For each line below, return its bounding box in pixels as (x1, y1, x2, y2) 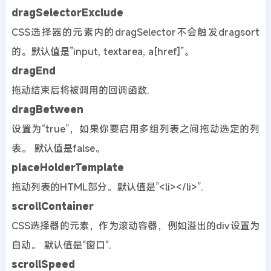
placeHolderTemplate (11, 160, 124, 174)
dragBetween (11, 102, 83, 116)
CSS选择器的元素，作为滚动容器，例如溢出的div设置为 (11, 218, 260, 232)
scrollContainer (11, 199, 94, 213)
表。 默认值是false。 (11, 141, 105, 155)
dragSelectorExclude (11, 5, 123, 19)
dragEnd (11, 64, 56, 77)
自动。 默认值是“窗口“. (11, 238, 111, 252)
